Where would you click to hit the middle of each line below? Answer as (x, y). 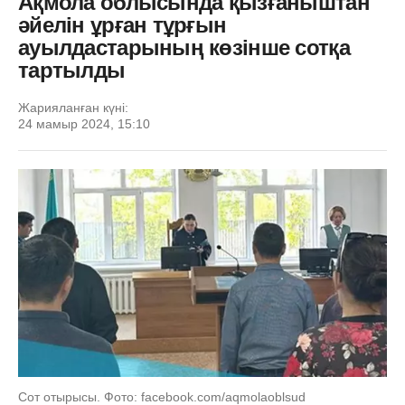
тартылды (72, 70)
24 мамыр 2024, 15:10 (84, 124)
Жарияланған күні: (73, 108)
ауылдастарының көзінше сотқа (184, 47)
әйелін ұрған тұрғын (122, 25)
